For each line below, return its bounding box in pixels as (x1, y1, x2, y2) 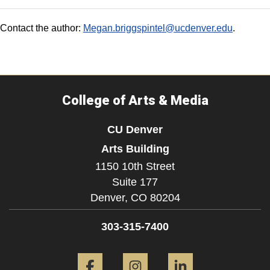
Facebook (110, 245, 154, 256)
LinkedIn (201, 245, 238, 256)
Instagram (155, 245, 198, 256)
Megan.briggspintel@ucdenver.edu (83, 23, 233, 33)
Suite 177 (112, 176, 158, 188)
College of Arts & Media (61, 93, 209, 108)
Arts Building (101, 142, 169, 155)
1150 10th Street (95, 160, 175, 172)
